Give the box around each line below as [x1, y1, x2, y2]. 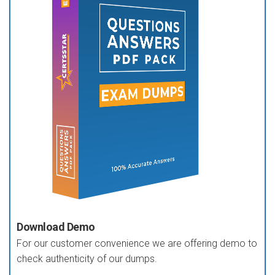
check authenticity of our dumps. [17, 253, 157, 265]
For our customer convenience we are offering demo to [17, 238, 257, 249]
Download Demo [17, 220, 95, 233]
